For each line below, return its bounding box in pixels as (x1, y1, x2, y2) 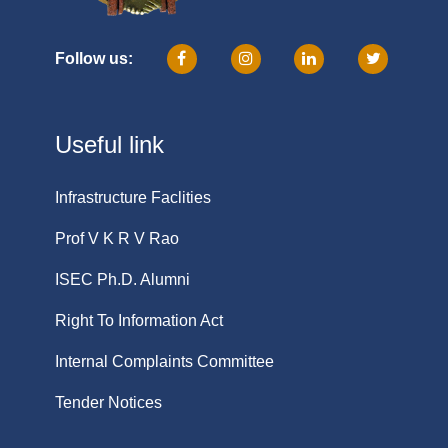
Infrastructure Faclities (55, 188, 211, 206)
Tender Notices (55, 393, 162, 411)
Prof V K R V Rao (55, 229, 179, 247)
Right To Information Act (55, 311, 223, 329)
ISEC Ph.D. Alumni (55, 270, 190, 288)
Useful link (55, 130, 164, 158)
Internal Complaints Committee (55, 352, 274, 370)
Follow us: (55, 50, 133, 68)
